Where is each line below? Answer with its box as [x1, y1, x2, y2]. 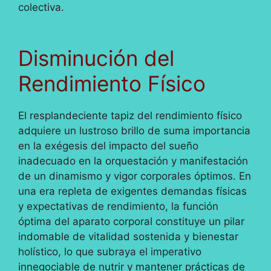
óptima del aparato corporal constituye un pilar [18, 215, 244, 228]
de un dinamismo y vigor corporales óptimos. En [18, 170, 251, 183]
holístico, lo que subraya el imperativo [18, 246, 201, 258]
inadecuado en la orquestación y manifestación [18, 155, 248, 168]
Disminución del [18, 45, 174, 71]
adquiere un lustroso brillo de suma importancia [18, 125, 250, 137]
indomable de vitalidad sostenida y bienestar [18, 230, 238, 243]
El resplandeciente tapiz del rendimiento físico [18, 109, 242, 122]
